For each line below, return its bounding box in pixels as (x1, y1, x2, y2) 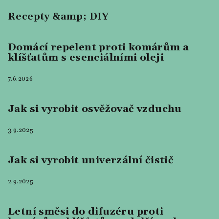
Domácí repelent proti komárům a (8, 41, 189, 54)
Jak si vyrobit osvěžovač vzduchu (8, 102, 182, 115)
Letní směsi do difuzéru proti (8, 205, 164, 218)
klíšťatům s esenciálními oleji (8, 51, 164, 64)
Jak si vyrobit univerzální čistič (8, 153, 174, 167)
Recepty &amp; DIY (8, 10, 109, 23)
